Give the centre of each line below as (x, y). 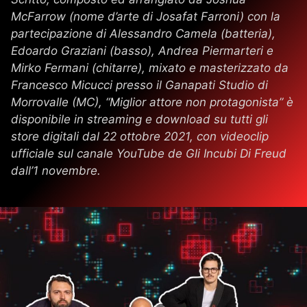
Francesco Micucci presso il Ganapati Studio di (139, 85)
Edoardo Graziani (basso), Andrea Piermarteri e (142, 50)
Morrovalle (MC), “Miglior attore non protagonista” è (152, 102)
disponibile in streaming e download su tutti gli (139, 119)
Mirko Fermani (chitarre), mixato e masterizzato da (150, 67)
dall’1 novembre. (56, 170)
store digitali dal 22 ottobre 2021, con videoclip (140, 136)
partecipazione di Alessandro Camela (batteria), (143, 33)
